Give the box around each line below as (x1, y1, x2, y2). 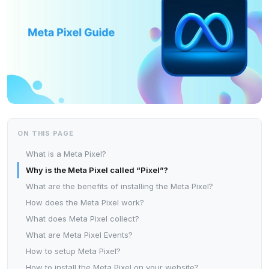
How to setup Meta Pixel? (26, 246, 121, 256)
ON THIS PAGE (17, 128, 74, 138)
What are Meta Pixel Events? (26, 229, 133, 240)
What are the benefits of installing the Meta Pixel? (26, 181, 213, 191)
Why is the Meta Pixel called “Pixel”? (26, 165, 168, 175)
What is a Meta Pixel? (26, 148, 106, 159)
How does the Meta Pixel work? (26, 197, 144, 207)
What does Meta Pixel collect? (26, 213, 139, 223)
